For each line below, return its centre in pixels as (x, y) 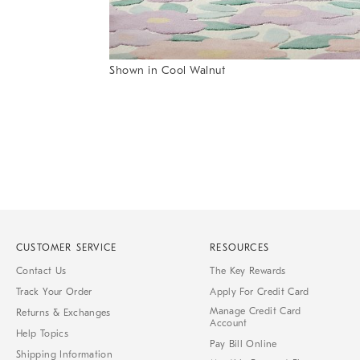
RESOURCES (240, 248)
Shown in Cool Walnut (167, 71)
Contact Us (41, 271)
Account (229, 323)
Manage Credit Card (256, 311)
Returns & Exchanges (63, 313)
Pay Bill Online (243, 344)
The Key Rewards (248, 271)
